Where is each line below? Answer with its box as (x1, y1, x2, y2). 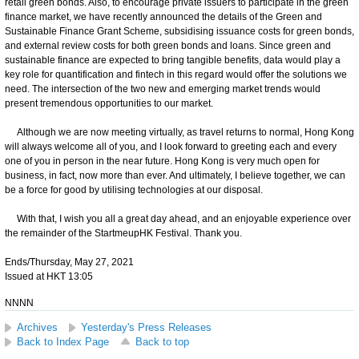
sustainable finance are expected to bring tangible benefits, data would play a (5, 54, 341, 66)
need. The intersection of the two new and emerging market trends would (5, 83, 321, 95)
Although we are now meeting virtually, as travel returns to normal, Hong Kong (5, 126, 354, 138)
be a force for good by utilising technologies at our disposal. (5, 184, 263, 196)
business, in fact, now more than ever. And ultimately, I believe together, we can (5, 169, 345, 181)
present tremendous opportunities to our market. (5, 97, 213, 109)
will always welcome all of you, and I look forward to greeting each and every (5, 140, 337, 152)
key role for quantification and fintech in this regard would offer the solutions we (5, 68, 347, 80)
